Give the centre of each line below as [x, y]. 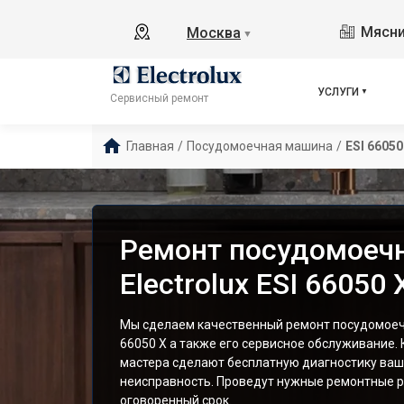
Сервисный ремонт [159, 99]
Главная [150, 146]
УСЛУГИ [339, 92]
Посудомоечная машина [260, 146]
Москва [214, 33]
